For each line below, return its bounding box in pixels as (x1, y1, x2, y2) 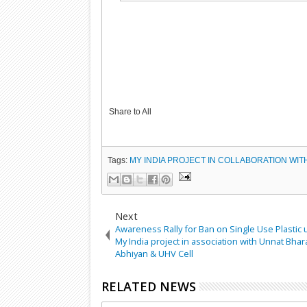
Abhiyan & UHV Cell (115, 247, 194, 260)
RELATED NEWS (101, 278, 197, 295)
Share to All (109, 107, 152, 116)
